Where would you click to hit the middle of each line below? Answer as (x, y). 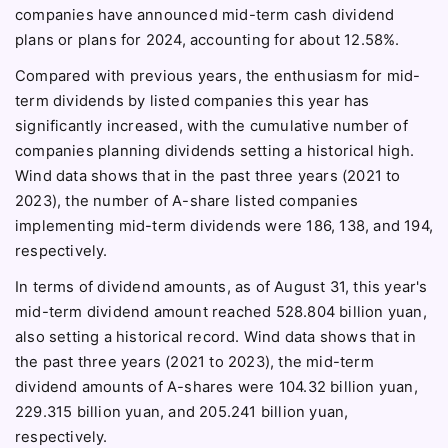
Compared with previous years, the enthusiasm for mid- (218, 75)
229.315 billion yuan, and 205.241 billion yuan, (182, 411)
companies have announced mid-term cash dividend (205, 14)
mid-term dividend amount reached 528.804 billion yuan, (221, 311)
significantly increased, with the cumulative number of (211, 125)
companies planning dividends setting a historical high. (215, 150)
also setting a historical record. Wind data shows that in (216, 336)
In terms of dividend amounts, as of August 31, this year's (221, 286)
